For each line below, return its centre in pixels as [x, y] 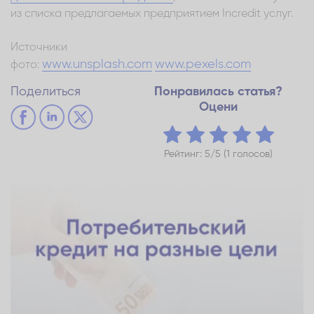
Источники [39, 47]
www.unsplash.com [97, 64]
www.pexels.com [203, 64]
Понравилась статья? [218, 91]
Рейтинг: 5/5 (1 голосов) [218, 154]
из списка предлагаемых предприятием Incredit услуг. [152, 14]
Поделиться [46, 91]
